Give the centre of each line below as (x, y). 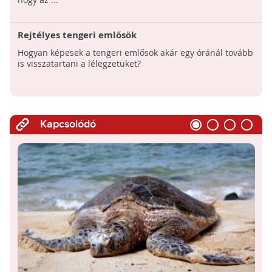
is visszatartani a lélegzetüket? (79, 63)
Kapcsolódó (68, 124)
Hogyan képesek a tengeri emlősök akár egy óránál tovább (135, 52)
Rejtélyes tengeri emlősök (77, 35)
